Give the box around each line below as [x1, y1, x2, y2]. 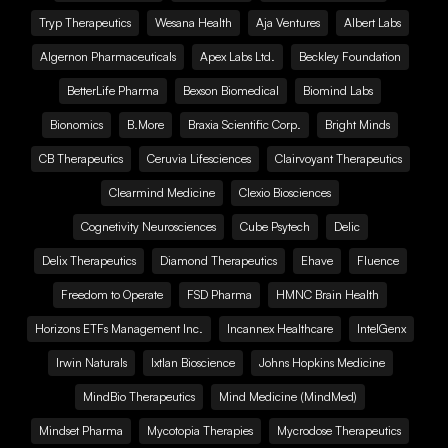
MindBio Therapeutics [83, 389, 195, 404]
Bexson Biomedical [183, 83, 279, 98]
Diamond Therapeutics [159, 253, 277, 268]
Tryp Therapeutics [39, 15, 131, 30]
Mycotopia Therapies [147, 423, 253, 438]
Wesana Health [155, 15, 232, 30]
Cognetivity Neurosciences [80, 219, 216, 234]
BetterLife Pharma [67, 83, 159, 98]
